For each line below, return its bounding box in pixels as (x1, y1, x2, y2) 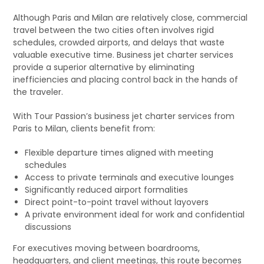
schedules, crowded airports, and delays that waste (13, 37, 225, 48)
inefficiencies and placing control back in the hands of (13, 74, 239, 85)
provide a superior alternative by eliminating (13, 61, 195, 73)
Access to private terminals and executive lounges (25, 171, 235, 183)
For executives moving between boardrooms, (13, 242, 200, 254)
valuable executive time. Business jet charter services (13, 49, 234, 61)
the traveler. (13, 86, 64, 98)
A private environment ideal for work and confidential (25, 209, 245, 220)
